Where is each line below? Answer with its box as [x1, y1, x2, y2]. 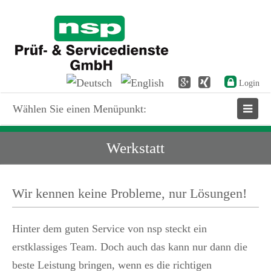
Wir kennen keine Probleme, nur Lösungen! [12, 185, 247, 201]
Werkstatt [106, 139, 165, 156]
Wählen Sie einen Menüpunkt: [13, 102, 146, 115]
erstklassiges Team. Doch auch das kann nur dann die [12, 240, 247, 253]
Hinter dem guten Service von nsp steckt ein [12, 222, 207, 235]
